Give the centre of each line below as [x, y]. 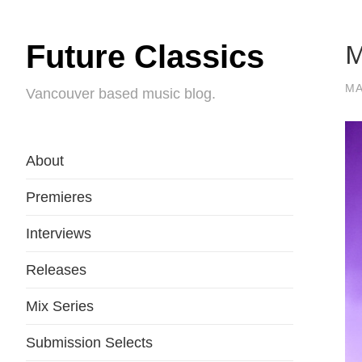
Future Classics [145, 57]
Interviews [59, 234]
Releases [56, 270]
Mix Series [60, 306]
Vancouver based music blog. [121, 94]
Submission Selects [89, 343]
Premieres [59, 197]
